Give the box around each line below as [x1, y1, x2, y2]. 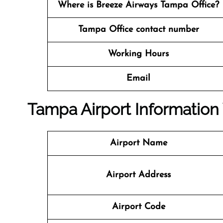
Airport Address [106, 170, 171, 180]
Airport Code [111, 202, 165, 212]
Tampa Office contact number [78, 25, 199, 34]
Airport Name [110, 138, 167, 148]
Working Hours [108, 49, 169, 59]
